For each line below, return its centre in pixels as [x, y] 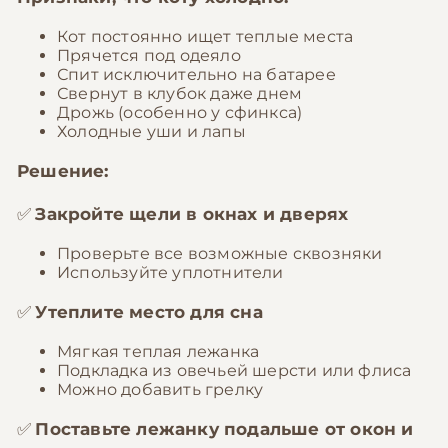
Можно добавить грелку [160, 389]
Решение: [63, 171]
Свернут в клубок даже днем [180, 93]
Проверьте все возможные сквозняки [220, 253]
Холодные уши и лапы [151, 131]
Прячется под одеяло [149, 55]
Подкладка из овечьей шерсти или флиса [234, 370]
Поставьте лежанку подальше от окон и [224, 429]
